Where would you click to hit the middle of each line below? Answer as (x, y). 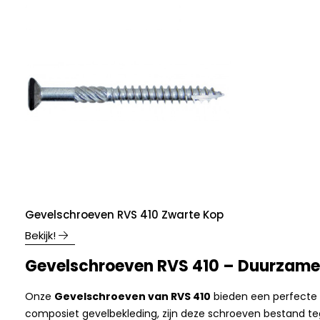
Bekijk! (40, 235)
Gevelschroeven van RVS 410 (132, 296)
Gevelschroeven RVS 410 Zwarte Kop (124, 214)
